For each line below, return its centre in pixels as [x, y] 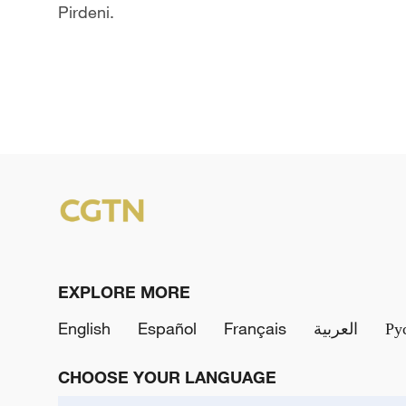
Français [255, 328]
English [84, 328]
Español [167, 328]
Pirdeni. [86, 12]
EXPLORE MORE [124, 291]
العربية [336, 328]
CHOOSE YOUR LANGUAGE [167, 377]
